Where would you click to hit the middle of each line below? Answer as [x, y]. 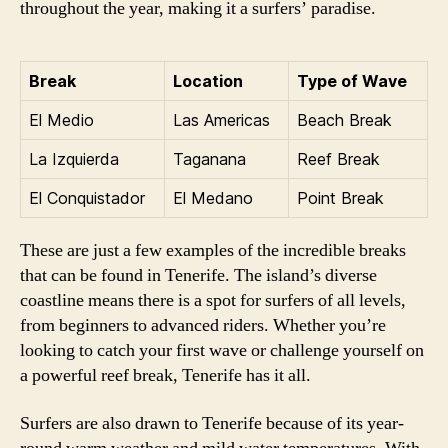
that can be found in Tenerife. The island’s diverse [198, 275]
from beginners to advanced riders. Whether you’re [203, 325]
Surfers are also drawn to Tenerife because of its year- [212, 423]
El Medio [61, 120]
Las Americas [221, 120]
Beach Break [344, 120]
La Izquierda [74, 159]
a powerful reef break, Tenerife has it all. [165, 375]
